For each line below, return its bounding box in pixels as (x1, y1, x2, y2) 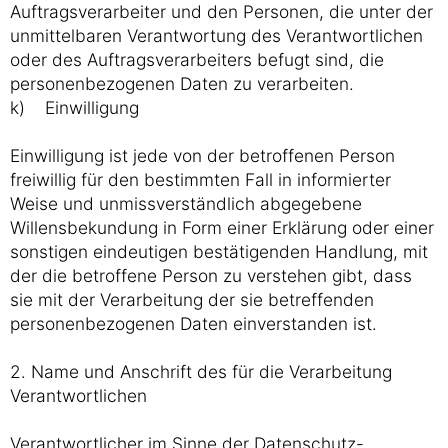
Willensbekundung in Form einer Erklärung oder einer (10, 217, 434, 238)
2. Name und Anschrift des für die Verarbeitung (10, 361, 392, 382)
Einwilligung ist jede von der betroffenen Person (10, 145, 395, 166)
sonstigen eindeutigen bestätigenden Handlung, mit (10, 241, 428, 262)
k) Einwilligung (10, 97, 139, 118)
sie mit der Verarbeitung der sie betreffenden (10, 289, 374, 310)
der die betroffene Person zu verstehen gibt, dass (10, 265, 412, 286)
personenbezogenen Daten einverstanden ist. (10, 313, 377, 334)
